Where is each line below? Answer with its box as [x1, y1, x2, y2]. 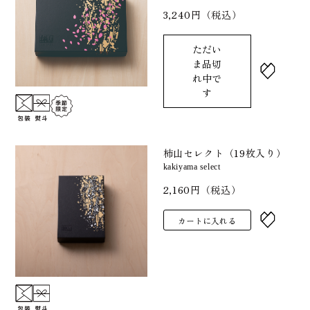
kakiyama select [163, 161, 221, 172]
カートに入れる [178, 214, 236, 226]
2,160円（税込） [163, 182, 241, 197]
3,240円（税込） [163, 7, 242, 21]
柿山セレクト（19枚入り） [163, 145, 286, 160]
